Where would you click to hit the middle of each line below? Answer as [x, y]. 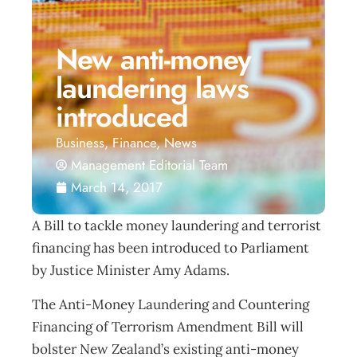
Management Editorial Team [149, 165]
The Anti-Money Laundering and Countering [171, 304]
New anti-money [153, 59]
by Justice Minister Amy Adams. [131, 270]
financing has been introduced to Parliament [171, 248]
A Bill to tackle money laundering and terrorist [177, 226]
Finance [134, 143]
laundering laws [152, 88]
